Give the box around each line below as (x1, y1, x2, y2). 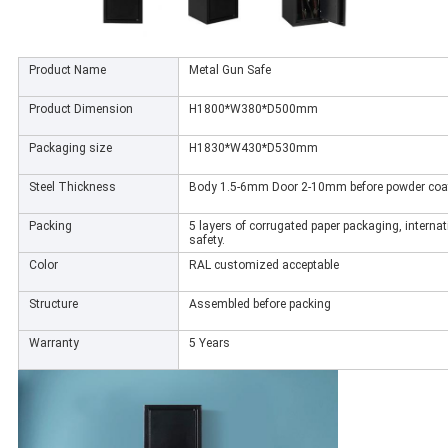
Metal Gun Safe (188, 62, 271, 77)
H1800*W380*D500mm (188, 101, 318, 116)
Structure (28, 296, 78, 311)
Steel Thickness (28, 179, 116, 194)
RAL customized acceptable (188, 257, 339, 272)
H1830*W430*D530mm (188, 140, 318, 155)
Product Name (28, 62, 106, 77)
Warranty (28, 335, 79, 350)
